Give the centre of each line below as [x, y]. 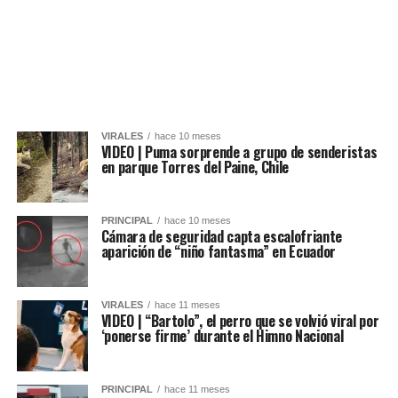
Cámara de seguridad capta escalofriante [222, 237]
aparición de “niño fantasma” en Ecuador [219, 252]
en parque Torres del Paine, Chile [195, 167]
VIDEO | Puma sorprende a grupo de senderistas [239, 152]
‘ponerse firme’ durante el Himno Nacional [222, 336]
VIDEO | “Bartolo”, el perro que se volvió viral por [240, 321]
